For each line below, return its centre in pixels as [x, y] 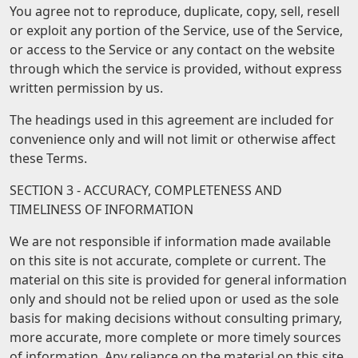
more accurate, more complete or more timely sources [175, 337]
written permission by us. [86, 88]
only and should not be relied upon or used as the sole [174, 299]
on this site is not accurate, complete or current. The [168, 261]
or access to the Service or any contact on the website [172, 50]
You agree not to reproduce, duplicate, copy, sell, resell [175, 11]
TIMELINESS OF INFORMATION [101, 209]
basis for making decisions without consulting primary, [176, 318]
